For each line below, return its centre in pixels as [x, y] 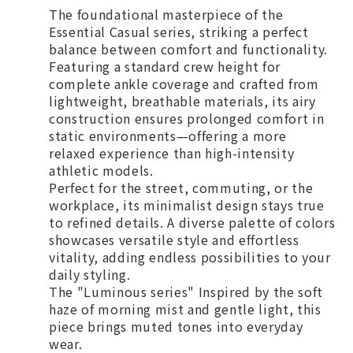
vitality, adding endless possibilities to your [190, 257]
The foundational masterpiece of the [166, 14]
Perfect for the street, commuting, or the [181, 188]
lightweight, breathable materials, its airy [182, 101]
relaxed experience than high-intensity [172, 153]
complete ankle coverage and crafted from [184, 84]
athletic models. [101, 170]
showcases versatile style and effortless [174, 240]
